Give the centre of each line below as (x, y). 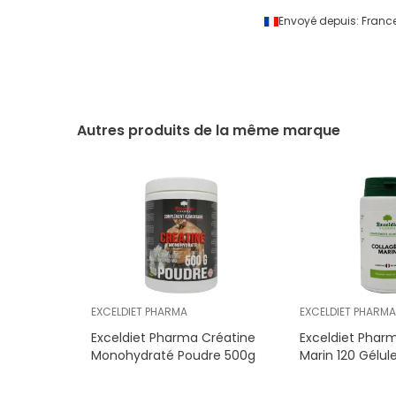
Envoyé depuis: (319, 21)
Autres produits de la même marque (209, 131)
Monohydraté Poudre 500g (173, 356)
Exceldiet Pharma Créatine (173, 338)
